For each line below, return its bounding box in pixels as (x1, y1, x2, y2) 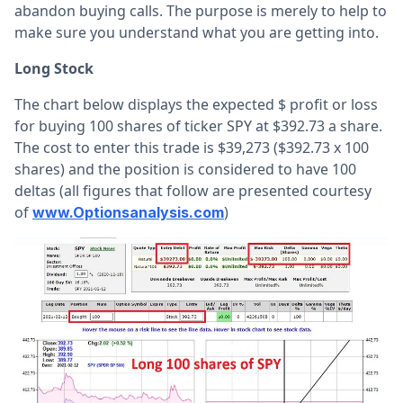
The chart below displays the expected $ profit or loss (14, 94, 378, 114)
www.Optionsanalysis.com (32, 203, 224, 221)
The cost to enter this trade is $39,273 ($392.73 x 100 (14, 138, 369, 157)
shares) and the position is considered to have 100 (14, 159, 356, 179)
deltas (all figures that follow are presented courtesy (14, 181, 372, 201)
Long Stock (14, 58, 94, 78)
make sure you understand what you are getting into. (14, 22, 382, 42)
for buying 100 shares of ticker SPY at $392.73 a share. (14, 116, 382, 136)
